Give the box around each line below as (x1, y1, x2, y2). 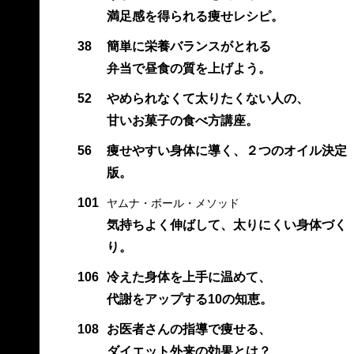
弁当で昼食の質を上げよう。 (106, 61, 271, 75)
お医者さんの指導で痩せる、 (106, 322, 271, 336)
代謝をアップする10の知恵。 (106, 292, 273, 306)
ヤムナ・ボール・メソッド (106, 196, 239, 209)
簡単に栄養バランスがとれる (106, 39, 271, 53)
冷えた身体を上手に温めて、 (106, 269, 271, 284)
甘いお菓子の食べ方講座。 (106, 113, 258, 127)
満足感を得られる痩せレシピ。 (106, 9, 284, 23)
